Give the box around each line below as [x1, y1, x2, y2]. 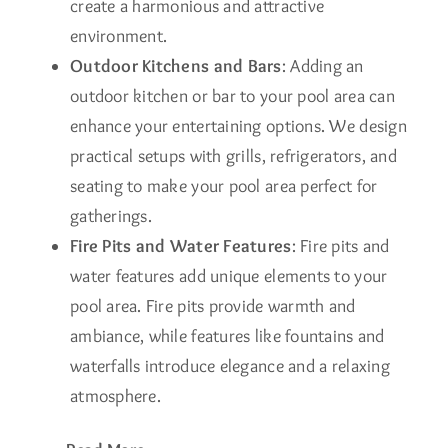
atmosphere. [69, 384, 161, 407]
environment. [69, 24, 168, 47]
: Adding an [281, 54, 364, 77]
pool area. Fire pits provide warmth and [69, 294, 356, 317]
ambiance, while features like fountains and [69, 324, 385, 347]
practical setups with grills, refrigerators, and [69, 144, 397, 167]
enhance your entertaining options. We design [69, 114, 407, 137]
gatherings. [69, 204, 152, 227]
